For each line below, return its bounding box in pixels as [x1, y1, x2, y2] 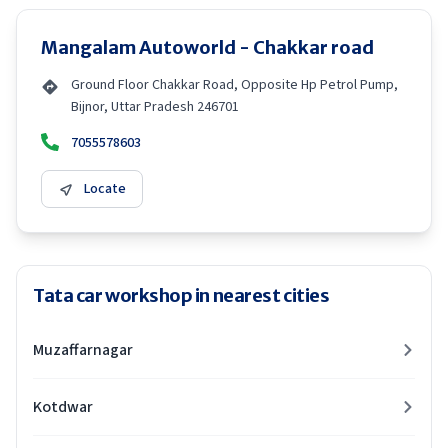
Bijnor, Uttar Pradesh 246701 [71, 97, 239, 117]
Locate [84, 179, 126, 199]
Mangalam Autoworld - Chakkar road [41, 36, 374, 59]
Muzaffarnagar [33, 339, 133, 361]
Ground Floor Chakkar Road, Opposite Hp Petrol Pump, [71, 75, 398, 95]
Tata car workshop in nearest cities [33, 284, 330, 307]
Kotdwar [33, 396, 93, 418]
